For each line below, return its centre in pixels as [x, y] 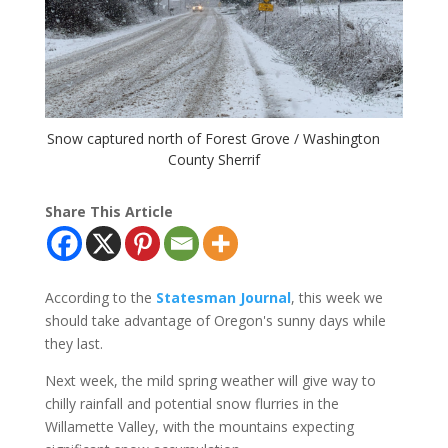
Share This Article [108, 211]
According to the [100, 297]
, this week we [336, 297]
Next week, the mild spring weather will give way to [210, 380]
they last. [73, 343]
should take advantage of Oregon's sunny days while [215, 320]
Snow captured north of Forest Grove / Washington [214, 138]
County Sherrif [213, 159]
